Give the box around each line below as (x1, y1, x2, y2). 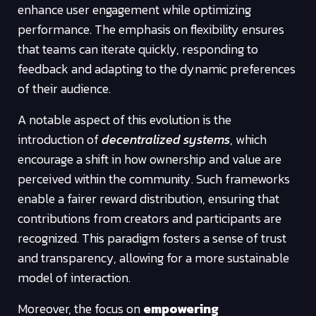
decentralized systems (102, 129, 230, 149)
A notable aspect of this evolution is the (18, 109, 231, 129)
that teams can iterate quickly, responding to (18, 39, 258, 59)
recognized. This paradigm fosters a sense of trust (18, 228, 286, 248)
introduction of (18, 129, 102, 149)
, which (230, 129, 267, 149)
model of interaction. (18, 267, 130, 287)
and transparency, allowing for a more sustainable (18, 248, 289, 267)
